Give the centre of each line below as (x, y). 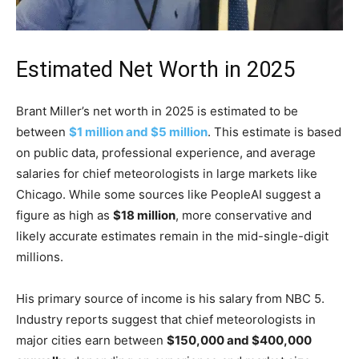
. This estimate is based (274, 132)
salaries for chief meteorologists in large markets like (167, 174)
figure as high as (65, 216)
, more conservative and (244, 216)
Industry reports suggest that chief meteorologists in (166, 320)
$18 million (144, 216)
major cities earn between (91, 341)
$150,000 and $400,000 (239, 341)
